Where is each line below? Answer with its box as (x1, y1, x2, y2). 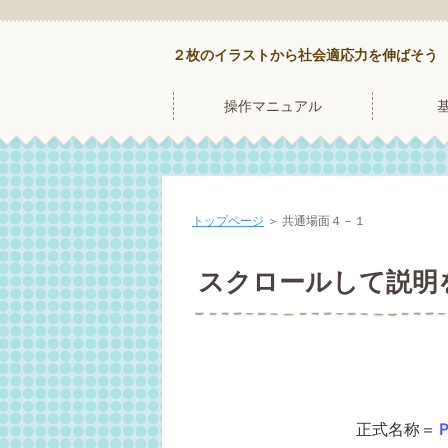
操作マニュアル (224, 98, 322, 114)
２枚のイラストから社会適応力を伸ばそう (172, 47, 438, 63)
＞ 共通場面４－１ (264, 214, 366, 228)
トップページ (192, 214, 264, 228)
